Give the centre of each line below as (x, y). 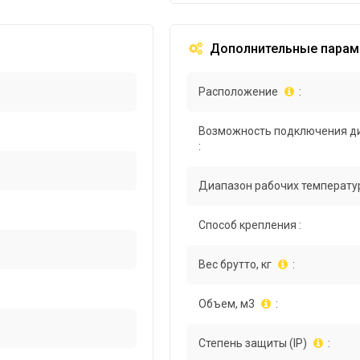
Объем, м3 (227, 304)
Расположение (239, 92)
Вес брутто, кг (235, 265)
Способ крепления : (250, 225)
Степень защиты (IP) (253, 344)
